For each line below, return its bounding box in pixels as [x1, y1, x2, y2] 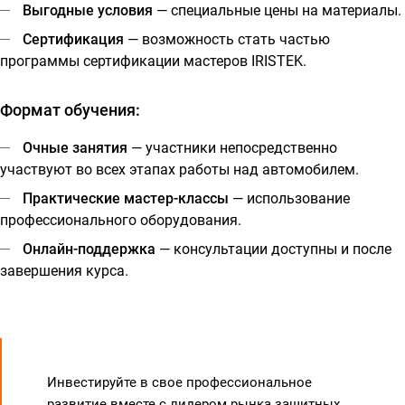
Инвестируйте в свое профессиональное [47, 374, 312, 391]
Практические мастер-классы [23, 190, 229, 207]
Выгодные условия [23, 2, 153, 19]
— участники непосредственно [127, 139, 337, 156]
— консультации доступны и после [155, 240, 391, 258]
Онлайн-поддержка [23, 240, 155, 258]
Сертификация [23, 31, 124, 48]
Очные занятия [23, 139, 127, 156]
